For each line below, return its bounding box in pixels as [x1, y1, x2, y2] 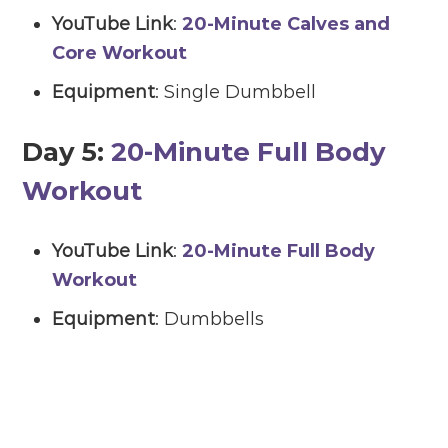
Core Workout [52, 42, 188, 65]
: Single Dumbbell [155, 81, 317, 104]
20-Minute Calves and [182, 13, 391, 36]
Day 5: [22, 136, 112, 169]
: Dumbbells [155, 308, 265, 331]
